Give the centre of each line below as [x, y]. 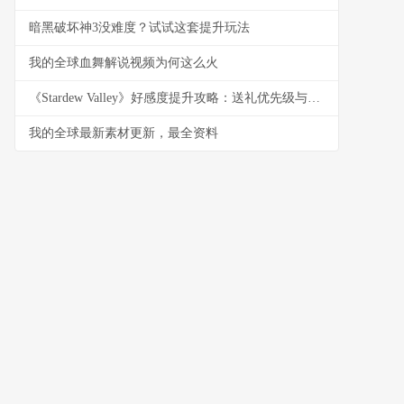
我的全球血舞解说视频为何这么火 [124, 63]
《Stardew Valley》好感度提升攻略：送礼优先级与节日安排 [314, 98]
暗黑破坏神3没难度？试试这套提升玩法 [139, 28]
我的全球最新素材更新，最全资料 [124, 133]
